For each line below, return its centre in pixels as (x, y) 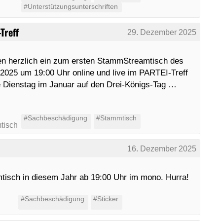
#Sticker (106, 199)
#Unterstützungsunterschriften (71, 6)
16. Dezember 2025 (162, 148)
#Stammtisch (116, 118)
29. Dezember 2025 (162, 32)
